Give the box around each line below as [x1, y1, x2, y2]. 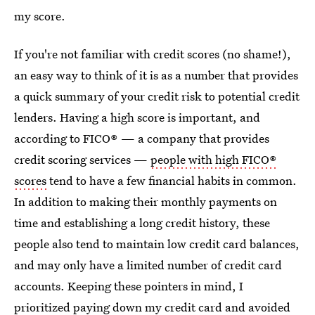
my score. [14, 7, 65, 24]
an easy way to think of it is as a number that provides [14, 66, 298, 83]
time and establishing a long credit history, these [14, 214, 270, 231]
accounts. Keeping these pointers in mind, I [14, 277, 243, 294]
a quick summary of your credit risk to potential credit [14, 87, 300, 104]
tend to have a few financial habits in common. [46, 172, 297, 188]
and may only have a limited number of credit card [14, 256, 282, 273]
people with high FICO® [150, 150, 277, 167]
